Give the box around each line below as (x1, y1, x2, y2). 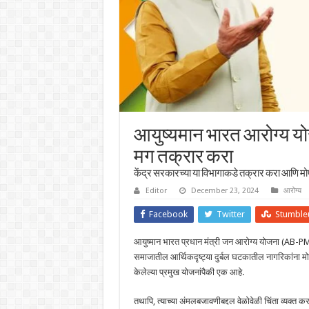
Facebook (148, 209, 188, 219)
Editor (145, 186, 167, 195)
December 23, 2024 (190, 186, 259, 195)
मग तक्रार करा (133, 148, 233, 168)
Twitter (216, 209, 245, 219)
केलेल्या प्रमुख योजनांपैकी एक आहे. (133, 267, 244, 277)
